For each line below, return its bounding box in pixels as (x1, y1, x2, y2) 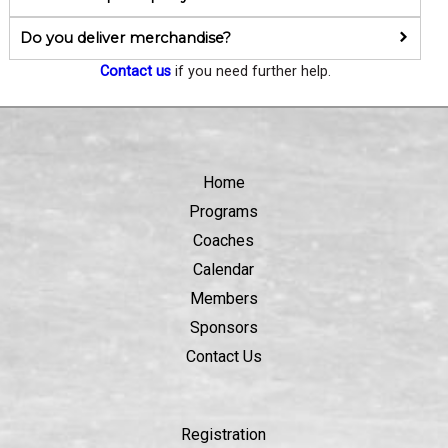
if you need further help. (170, 62, 331, 80)
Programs (189, 201, 259, 221)
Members (189, 288, 258, 308)
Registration (181, 424, 267, 444)
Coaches (193, 230, 255, 250)
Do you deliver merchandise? (19, 28, 231, 47)
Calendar (193, 259, 255, 279)
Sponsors (189, 317, 258, 337)
